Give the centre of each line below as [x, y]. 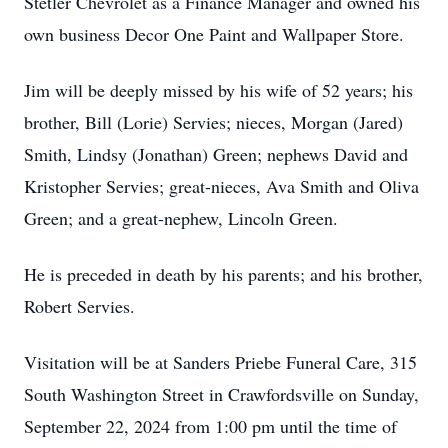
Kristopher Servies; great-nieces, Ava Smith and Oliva [221, 186]
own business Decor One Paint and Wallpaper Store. [214, 34]
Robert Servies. [79, 306]
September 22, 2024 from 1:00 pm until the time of [210, 426]
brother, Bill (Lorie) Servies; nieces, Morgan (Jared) [213, 122]
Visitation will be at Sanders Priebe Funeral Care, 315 [220, 362]
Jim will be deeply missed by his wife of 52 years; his [218, 90]
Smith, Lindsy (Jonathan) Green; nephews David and [216, 154]
